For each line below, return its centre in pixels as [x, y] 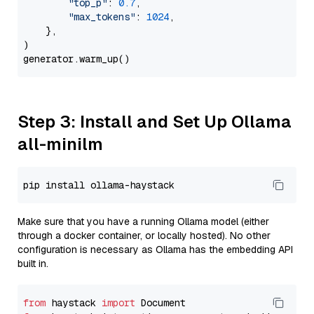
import [118, 303]
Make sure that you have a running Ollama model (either [143, 221]
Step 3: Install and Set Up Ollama [155, 122]
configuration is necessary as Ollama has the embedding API [155, 250]
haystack [74, 303]
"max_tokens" [102, 17]
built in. [33, 264]
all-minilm [60, 144]
